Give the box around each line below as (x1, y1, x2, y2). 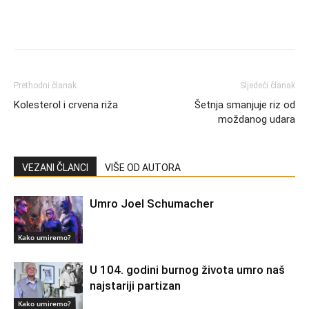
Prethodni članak (14, 81, 77, 90)
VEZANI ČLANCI (22, 162, 88, 173)
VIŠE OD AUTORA (105, 162, 181, 173)
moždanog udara (218, 113, 295, 126)
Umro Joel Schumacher (90, 197, 214, 210)
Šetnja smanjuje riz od (195, 99, 295, 111)
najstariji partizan (90, 279, 181, 292)
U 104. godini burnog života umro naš (90, 263, 285, 277)
